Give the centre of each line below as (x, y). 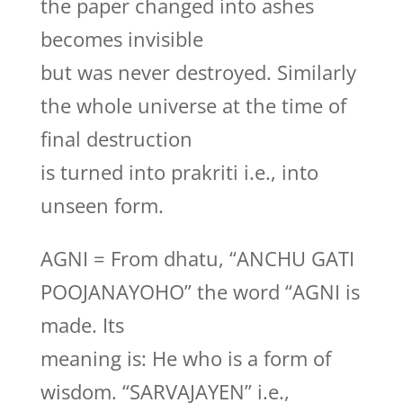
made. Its (82, 325)
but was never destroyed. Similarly (198, 72)
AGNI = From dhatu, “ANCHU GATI (197, 258)
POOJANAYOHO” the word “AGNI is (200, 291)
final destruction (116, 139)
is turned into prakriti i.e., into (179, 172)
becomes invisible (121, 39)
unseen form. (102, 205)
